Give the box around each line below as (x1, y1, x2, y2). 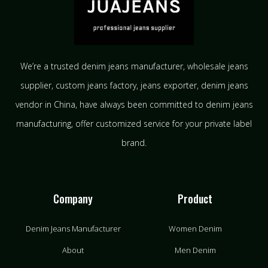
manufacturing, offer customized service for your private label (16, 118, 252, 130)
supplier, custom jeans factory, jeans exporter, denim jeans (20, 80, 248, 92)
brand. (121, 137, 147, 149)
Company (53, 191, 93, 207)
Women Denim (168, 223, 222, 234)
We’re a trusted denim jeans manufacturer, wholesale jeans (20, 60, 248, 72)
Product (178, 191, 212, 207)
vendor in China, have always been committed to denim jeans (15, 99, 253, 111)
